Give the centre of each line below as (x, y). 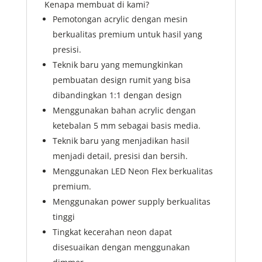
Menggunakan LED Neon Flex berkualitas (132, 171)
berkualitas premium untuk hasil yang (127, 35)
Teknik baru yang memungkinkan (118, 65)
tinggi (63, 217)
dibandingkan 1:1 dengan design (117, 95)
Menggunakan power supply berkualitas (131, 202)
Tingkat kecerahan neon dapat (112, 232)
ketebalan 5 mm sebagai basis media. (126, 126)
